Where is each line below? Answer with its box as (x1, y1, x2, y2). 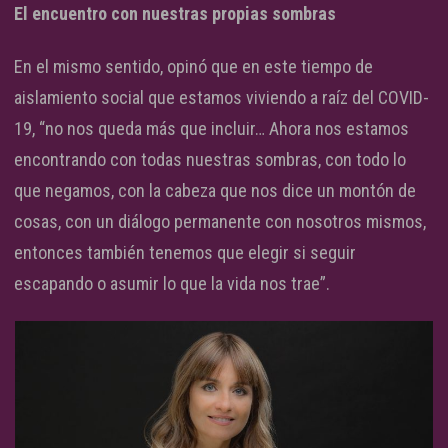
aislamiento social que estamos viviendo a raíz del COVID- (14, 86, 429, 108)
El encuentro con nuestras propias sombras (14, 2, 336, 24)
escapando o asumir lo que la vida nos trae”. (14, 272, 330, 294)
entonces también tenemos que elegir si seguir (14, 241, 356, 263)
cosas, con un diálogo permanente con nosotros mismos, (14, 210, 426, 232)
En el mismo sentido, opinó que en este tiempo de (14, 55, 373, 77)
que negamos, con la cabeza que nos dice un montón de (14, 179, 416, 201)
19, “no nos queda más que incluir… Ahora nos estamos (14, 117, 409, 139)
